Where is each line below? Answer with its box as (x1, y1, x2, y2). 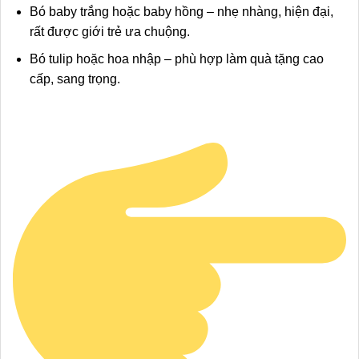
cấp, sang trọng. (29, 72, 120, 87)
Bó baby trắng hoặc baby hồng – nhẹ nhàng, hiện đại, (29, 4, 333, 18)
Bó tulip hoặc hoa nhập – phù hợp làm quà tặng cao (29, 52, 324, 67)
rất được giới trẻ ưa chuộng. (29, 24, 190, 38)
